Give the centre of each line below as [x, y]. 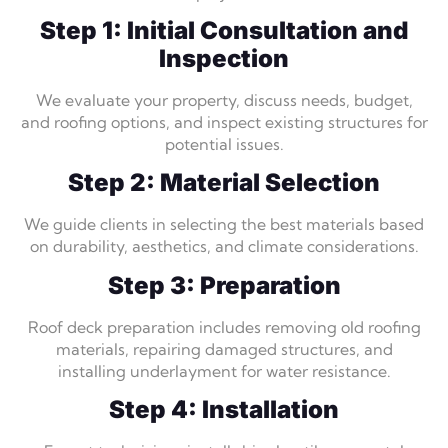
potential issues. [224, 143]
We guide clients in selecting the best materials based [224, 224]
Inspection [224, 58]
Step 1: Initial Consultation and [224, 30]
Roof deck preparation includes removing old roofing [224, 326]
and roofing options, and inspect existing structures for [224, 121]
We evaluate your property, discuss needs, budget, [224, 99]
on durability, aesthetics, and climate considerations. [224, 246]
